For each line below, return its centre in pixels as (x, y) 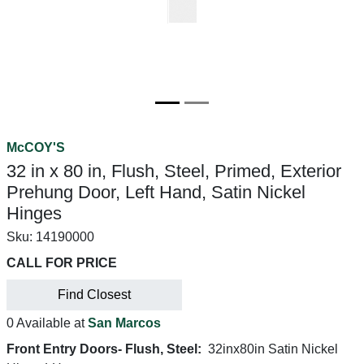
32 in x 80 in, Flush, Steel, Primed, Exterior (174, 171)
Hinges (34, 213)
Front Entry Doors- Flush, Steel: (104, 349)
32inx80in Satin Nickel (273, 349)
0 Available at (47, 323)
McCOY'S (36, 147)
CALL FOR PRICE (62, 263)
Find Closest (94, 295)
